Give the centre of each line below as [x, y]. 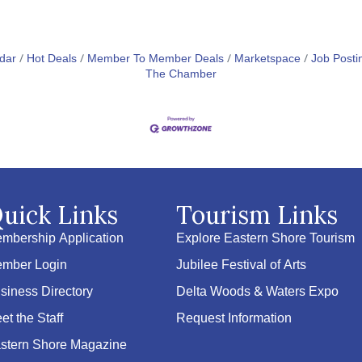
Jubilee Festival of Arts [242, 266]
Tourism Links [257, 215]
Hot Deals [52, 59]
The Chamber [181, 75]
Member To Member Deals [156, 59]
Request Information [234, 319]
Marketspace [267, 59]
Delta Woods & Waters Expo [258, 293]
